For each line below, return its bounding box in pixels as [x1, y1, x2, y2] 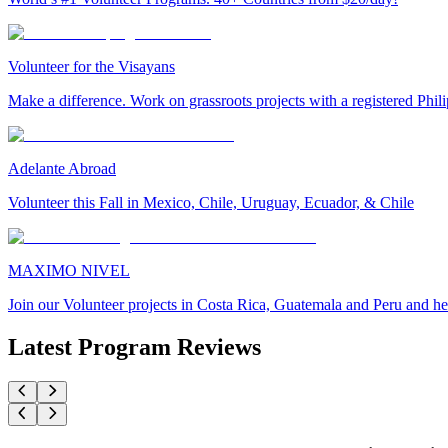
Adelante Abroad [8, 160, 116, 178]
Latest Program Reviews [8, 334, 261, 361]
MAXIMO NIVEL [8, 262, 130, 280]
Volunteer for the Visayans [8, 58, 175, 76]
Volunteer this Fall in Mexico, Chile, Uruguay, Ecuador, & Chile [8, 194, 414, 212]
